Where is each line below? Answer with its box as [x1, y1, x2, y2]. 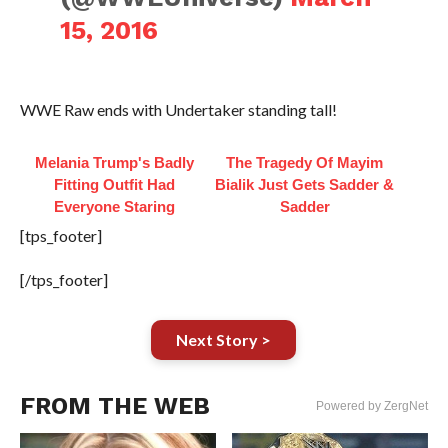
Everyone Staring [54, 198, 176, 215]
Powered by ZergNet [316, 399, 429, 413]
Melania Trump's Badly [35, 154, 195, 171]
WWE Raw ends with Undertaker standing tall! [19, 100, 337, 119]
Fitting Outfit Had [54, 176, 176, 193]
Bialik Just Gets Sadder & [215, 176, 395, 193]
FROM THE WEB [19, 392, 210, 420]
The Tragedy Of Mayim [226, 154, 384, 171]
